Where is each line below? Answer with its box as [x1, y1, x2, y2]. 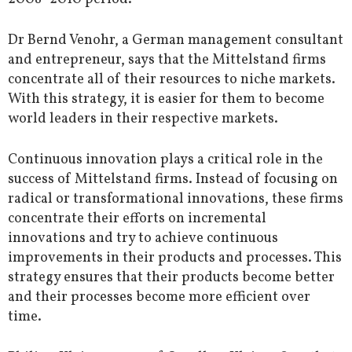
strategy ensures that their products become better [8, 268, 335, 288]
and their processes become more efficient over [8, 288, 310, 308]
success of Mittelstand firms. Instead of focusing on [8, 170, 338, 190]
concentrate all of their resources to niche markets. [8, 70, 335, 90]
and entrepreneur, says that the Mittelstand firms [8, 50, 326, 71]
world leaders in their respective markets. [8, 109, 278, 130]
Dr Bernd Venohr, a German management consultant [8, 31, 343, 51]
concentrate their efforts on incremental [8, 209, 266, 229]
